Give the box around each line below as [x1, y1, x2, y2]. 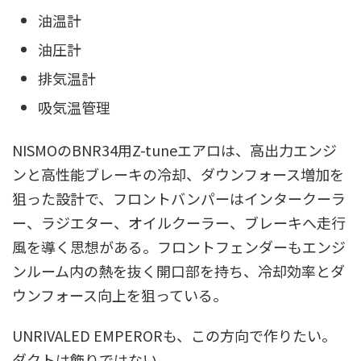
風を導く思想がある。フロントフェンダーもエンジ [12, 236, 346, 258]
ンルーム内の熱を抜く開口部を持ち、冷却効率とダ [12, 260, 345, 282]
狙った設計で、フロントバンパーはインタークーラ [12, 188, 346, 210]
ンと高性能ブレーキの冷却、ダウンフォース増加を [12, 164, 344, 185]
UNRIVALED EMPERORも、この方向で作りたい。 [12, 325, 336, 346]
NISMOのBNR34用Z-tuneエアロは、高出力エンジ [12, 139, 337, 161]
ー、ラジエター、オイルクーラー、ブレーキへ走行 [12, 212, 346, 234]
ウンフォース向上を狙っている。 [12, 284, 227, 306]
